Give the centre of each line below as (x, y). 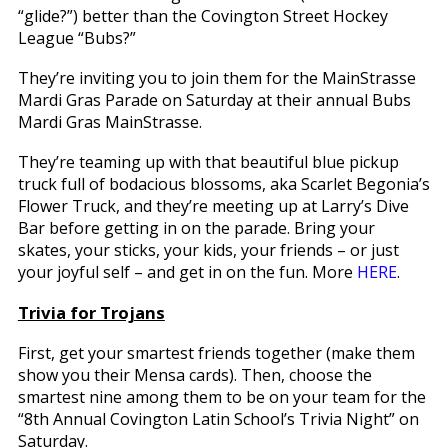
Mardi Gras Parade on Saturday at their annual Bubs (214, 99)
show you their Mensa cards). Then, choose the (194, 374)
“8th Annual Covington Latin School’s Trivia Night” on (218, 418)
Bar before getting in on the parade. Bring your (196, 227)
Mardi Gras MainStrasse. (109, 121)
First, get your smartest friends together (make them (216, 352)
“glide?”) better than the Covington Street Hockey (202, 15)
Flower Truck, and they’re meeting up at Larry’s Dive (213, 205)
